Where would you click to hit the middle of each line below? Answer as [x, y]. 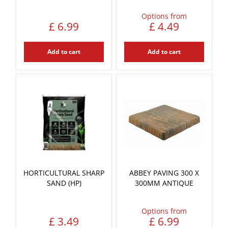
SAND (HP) [64, 183]
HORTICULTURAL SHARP [64, 173]
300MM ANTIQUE [164, 183]
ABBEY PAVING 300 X [164, 173]
